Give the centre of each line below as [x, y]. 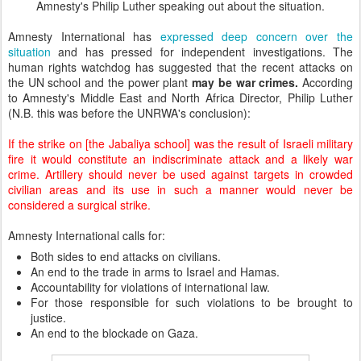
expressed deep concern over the [257, 37]
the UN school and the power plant [100, 83]
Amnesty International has [84, 37]
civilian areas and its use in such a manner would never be [180, 190]
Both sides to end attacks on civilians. [126, 257]
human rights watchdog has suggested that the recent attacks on [180, 67]
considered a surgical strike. [79, 205]
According [326, 83]
